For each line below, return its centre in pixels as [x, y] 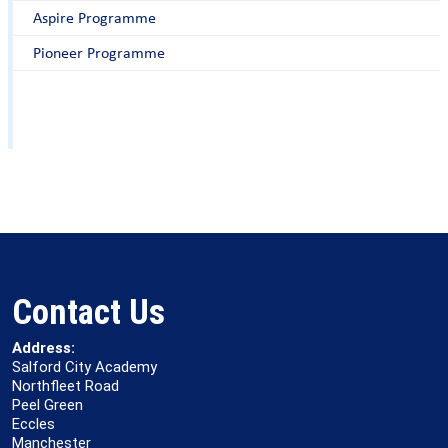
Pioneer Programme [99, 52]
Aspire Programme [94, 17]
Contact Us [88, 312]
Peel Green [47, 405]
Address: [43, 348]
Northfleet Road [65, 386]
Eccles [33, 424]
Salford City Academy [84, 367]
